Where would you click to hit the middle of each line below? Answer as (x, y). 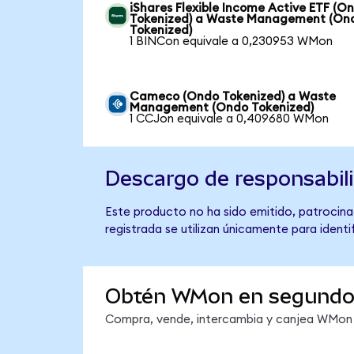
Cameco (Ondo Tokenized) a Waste (233, 96)
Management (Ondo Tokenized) (222, 107)
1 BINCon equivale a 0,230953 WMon (232, 41)
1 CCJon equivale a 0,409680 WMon (230, 119)
